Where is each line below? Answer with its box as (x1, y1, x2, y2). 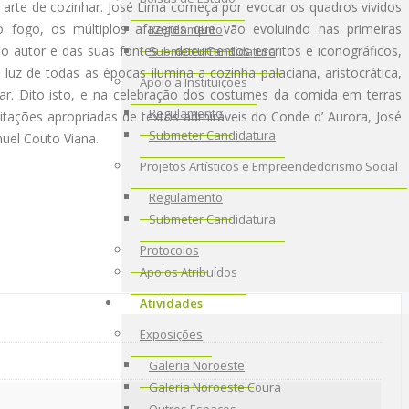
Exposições (140, 326, 203, 342)
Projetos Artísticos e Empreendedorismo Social (140, 158, 398, 174)
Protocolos (140, 242, 199, 258)
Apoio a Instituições (140, 74, 247, 90)
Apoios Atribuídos (140, 264, 237, 280)
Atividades (140, 295, 203, 311)
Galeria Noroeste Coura (149, 379, 281, 395)
